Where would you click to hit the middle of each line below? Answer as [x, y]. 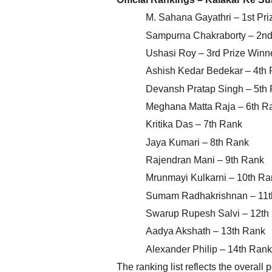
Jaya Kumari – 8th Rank [197, 142]
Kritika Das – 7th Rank [194, 124]
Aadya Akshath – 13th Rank [206, 231]
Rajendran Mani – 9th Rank [205, 160]
